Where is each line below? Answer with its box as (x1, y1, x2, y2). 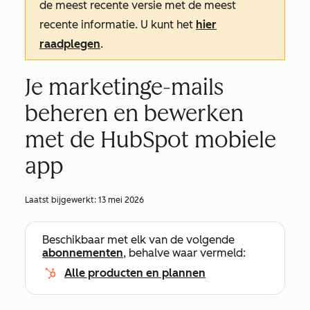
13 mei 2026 (98, 195, 144, 205)
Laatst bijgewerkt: (25, 195, 98, 205)
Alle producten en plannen (64, 266, 206, 280)
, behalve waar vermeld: (123, 246, 246, 259)
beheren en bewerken (25, 100, 244, 127)
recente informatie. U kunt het (39, 18, 196, 31)
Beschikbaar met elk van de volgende (42, 233, 235, 246)
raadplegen (39, 37, 100, 51)
